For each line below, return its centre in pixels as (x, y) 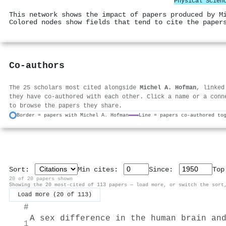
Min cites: (100, 169)
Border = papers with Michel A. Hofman (73, 115)
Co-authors (37, 66)
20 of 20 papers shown (41, 178)
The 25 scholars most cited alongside (74, 88)
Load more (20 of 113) (55, 194)
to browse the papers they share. (66, 106)
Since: (163, 169)
